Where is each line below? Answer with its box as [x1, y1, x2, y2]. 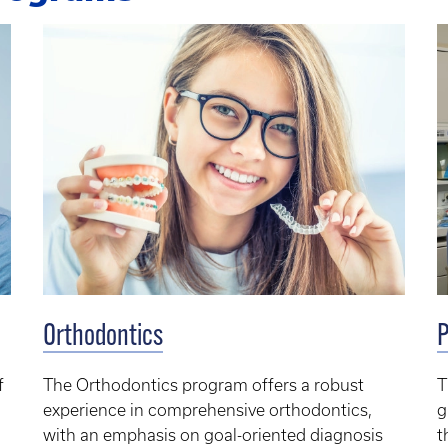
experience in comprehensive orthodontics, [42, 401, 372, 420]
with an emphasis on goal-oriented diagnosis [42, 426, 383, 445]
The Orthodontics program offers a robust [42, 376, 364, 395]
